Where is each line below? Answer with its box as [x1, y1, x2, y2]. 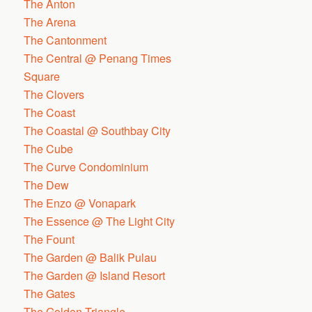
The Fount [24, 231, 75, 247]
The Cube [24, 141, 74, 157]
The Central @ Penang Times [24, 50, 172, 66]
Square [24, 68, 61, 84]
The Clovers [24, 86, 85, 102]
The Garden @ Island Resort [24, 267, 166, 283]
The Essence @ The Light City [24, 213, 175, 229]
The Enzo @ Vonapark [24, 195, 136, 211]
